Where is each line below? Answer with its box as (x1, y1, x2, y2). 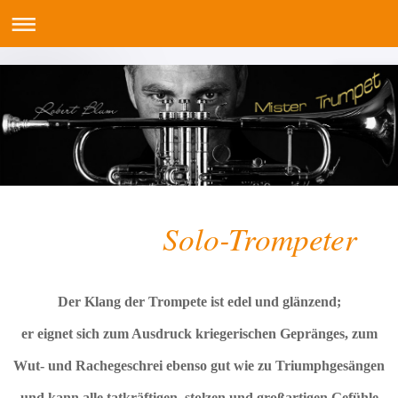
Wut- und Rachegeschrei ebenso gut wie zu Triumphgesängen (13, 357, 385, 373)
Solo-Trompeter (13, 217, 357, 260)
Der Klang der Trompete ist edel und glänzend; (57, 293, 341, 309)
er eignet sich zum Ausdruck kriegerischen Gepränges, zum (20, 325, 378, 341)
